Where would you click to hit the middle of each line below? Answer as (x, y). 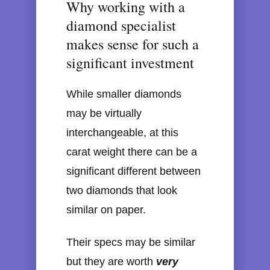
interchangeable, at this (122, 133)
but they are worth (111, 261)
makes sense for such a (133, 44)
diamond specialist (121, 26)
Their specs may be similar (131, 242)
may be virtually (104, 114)
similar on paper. (106, 210)
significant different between (133, 171)
